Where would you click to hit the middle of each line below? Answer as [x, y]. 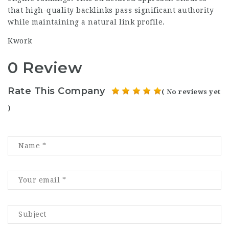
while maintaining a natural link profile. [86, 22]
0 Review [45, 68]
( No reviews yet [191, 91]
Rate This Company [56, 91]
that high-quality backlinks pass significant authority [111, 10]
